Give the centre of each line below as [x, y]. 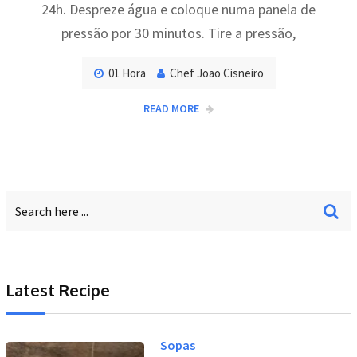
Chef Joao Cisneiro [216, 73]
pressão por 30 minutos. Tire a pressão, [178, 33]
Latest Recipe [58, 290]
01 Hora [127, 73]
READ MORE [171, 109]
